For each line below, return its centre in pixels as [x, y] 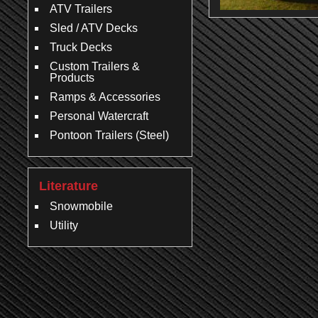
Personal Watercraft [99, 116]
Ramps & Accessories [105, 97]
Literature [68, 186]
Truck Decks [81, 47]
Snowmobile [81, 206]
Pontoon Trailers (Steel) [109, 135]
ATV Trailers [81, 9]
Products [72, 78]
